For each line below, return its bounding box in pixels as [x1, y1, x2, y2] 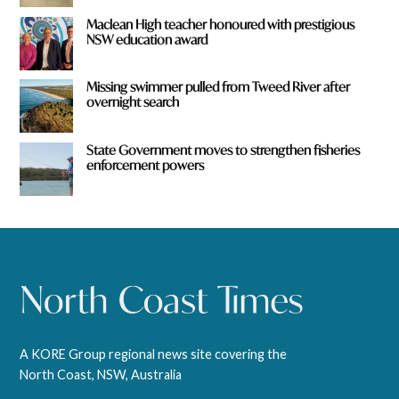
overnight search [86, 94, 180, 111]
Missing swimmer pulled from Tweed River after [86, 78, 351, 96]
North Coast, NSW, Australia [20, 367, 183, 383]
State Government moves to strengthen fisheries [86, 142, 361, 159]
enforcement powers [86, 157, 205, 175]
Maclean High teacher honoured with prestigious [86, 15, 355, 33]
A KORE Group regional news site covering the [20, 346, 288, 362]
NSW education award [86, 30, 208, 48]
